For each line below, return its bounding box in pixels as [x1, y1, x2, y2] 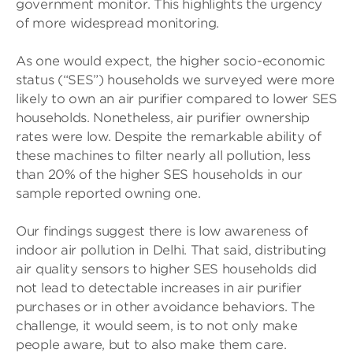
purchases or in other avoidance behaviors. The [16, 299, 315, 314]
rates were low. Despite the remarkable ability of [16, 129, 321, 144]
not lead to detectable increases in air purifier [16, 281, 302, 295]
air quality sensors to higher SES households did [16, 262, 317, 277]
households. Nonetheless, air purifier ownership [16, 110, 310, 125]
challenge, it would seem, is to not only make [16, 318, 298, 333]
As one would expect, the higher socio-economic [16, 54, 325, 69]
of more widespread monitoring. [16, 16, 219, 31]
